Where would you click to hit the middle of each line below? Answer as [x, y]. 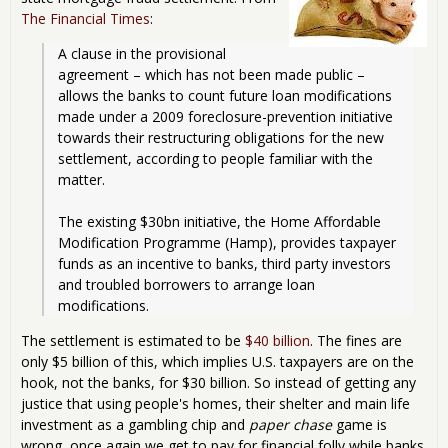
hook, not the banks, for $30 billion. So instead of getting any [218, 382]
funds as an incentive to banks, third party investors [224, 263]
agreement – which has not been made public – [211, 74]
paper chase [290, 424]
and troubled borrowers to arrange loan [186, 284]
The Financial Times [85, 18]
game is [359, 424]
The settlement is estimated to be [133, 340]
